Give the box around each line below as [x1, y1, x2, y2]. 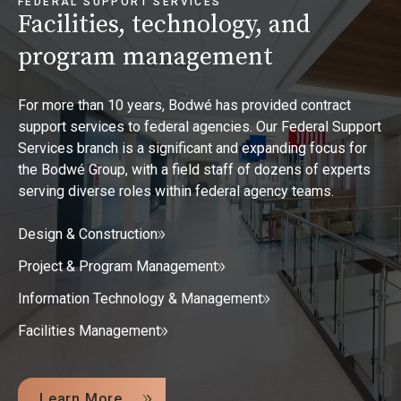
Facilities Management [18, 322, 160, 340]
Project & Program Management [18, 258, 218, 276]
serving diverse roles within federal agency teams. [18, 183, 334, 200]
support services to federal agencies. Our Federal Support [18, 118, 381, 136]
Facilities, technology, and [18, 9, 311, 41]
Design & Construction [18, 226, 158, 243]
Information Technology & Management [18, 290, 262, 308]
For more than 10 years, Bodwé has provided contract [18, 97, 351, 115]
